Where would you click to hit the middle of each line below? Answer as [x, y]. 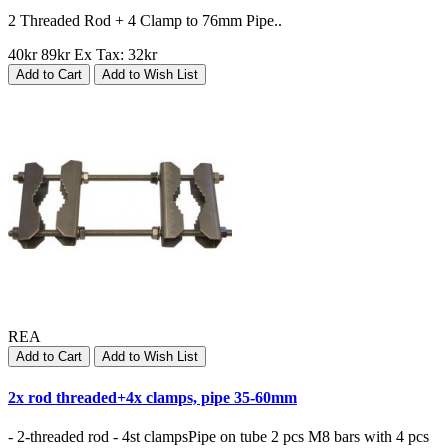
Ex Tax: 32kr [115, 55]
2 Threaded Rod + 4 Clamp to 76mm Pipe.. [145, 21]
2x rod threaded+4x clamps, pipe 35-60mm [152, 397]
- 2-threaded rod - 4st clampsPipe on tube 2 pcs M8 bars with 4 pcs [218, 436]
